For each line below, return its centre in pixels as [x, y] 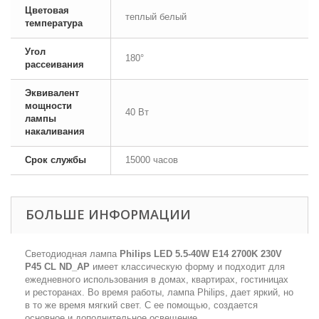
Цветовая [47, 10]
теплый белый [156, 17]
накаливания [55, 131]
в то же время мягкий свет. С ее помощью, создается [141, 305]
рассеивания [54, 64]
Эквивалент [52, 93]
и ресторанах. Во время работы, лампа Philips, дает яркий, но [159, 292]
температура [54, 23]
